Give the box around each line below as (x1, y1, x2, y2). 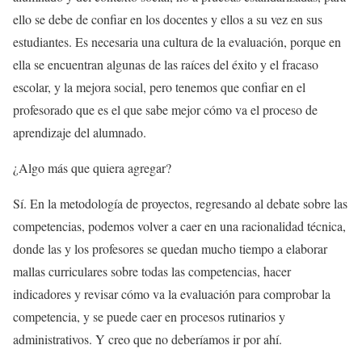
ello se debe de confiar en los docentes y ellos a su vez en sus (13, 11, 322, 28)
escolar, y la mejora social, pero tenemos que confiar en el (13, 78, 305, 96)
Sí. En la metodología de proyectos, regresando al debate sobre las (13, 195, 347, 213)
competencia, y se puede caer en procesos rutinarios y (13, 308, 285, 326)
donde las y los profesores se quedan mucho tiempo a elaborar (13, 240, 327, 258)
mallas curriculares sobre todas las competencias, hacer (13, 263, 291, 280)
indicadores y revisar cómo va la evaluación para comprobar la (13, 285, 330, 303)
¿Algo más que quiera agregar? (13, 159, 171, 177)
